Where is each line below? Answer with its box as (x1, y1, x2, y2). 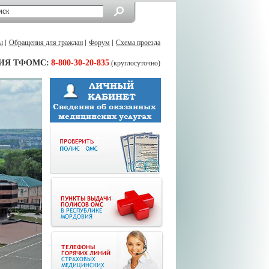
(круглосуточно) (109, 59, 160, 67)
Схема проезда (116, 38, 160, 47)
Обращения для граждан (9, 38, 83, 47)
